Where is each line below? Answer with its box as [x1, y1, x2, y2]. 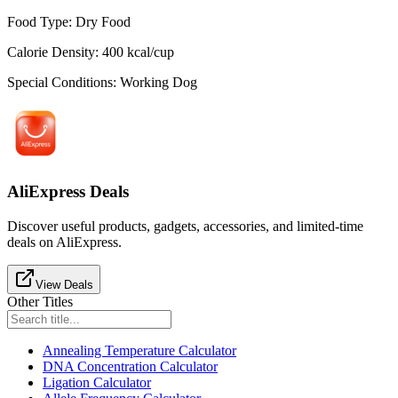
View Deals [36, 277, 93, 291]
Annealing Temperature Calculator [43, 342, 236, 358]
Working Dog [120, 75, 197, 91]
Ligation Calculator [43, 374, 151, 390]
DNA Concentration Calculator [43, 358, 218, 374]
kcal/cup [127, 44, 174, 60]
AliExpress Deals [7, 181, 129, 201]
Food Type [7, 14, 68, 30]
